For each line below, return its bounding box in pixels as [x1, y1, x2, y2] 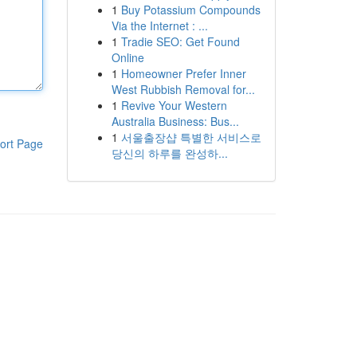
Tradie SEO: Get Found [120, 33, 240, 49]
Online [111, 49, 144, 65]
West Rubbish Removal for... [111, 81, 255, 97]
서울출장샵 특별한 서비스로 [120, 129, 261, 145]
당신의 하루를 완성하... [111, 145, 228, 161]
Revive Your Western [120, 97, 227, 113]
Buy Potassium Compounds [120, 2, 261, 18]
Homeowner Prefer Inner [120, 65, 246, 81]
